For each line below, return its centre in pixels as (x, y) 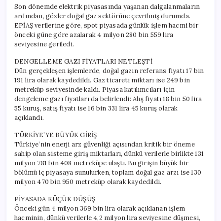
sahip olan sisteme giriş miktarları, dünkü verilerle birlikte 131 (109, 153)
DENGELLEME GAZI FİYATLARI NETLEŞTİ (83, 61)
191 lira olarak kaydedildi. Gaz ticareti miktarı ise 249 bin (102, 80)
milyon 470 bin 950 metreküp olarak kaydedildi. (88, 182)
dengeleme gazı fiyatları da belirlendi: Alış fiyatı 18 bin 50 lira (108, 99)
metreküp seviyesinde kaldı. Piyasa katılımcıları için (95, 89)
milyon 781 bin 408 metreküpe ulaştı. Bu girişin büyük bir (102, 163)
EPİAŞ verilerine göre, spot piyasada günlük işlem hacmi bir (106, 25)
